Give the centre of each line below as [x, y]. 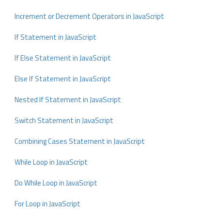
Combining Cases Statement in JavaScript [80, 141]
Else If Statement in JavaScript [63, 79]
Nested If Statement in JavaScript [68, 100]
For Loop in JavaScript [47, 204]
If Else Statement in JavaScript [63, 58]
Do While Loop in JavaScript [56, 183]
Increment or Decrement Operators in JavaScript [89, 16]
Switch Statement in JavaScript [64, 120]
